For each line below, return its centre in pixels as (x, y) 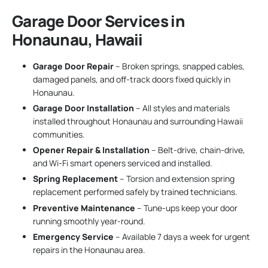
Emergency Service (73, 236)
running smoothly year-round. (89, 221)
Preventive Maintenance (84, 208)
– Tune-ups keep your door (186, 208)
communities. (59, 134)
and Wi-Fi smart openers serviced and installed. (123, 163)
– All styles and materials (182, 108)
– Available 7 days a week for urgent (182, 236)
